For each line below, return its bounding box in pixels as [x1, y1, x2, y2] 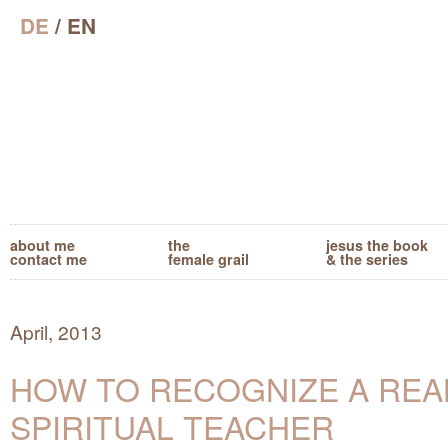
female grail [168, 248, 249, 269]
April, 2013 [10, 317, 102, 345]
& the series [326, 248, 408, 269]
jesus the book [326, 234, 428, 255]
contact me [10, 248, 87, 269]
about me [10, 234, 75, 255]
